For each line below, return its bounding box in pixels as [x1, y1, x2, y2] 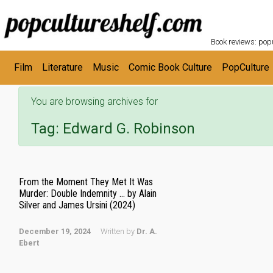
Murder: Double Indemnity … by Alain [19, 188, 157, 199]
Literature [42, 62, 83, 73]
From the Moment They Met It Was [19, 176, 153, 188]
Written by [101, 227, 136, 236]
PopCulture [222, 62, 269, 73]
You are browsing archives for [31, 96, 158, 107]
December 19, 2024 [19, 227, 91, 236]
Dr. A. [136, 227, 157, 236]
